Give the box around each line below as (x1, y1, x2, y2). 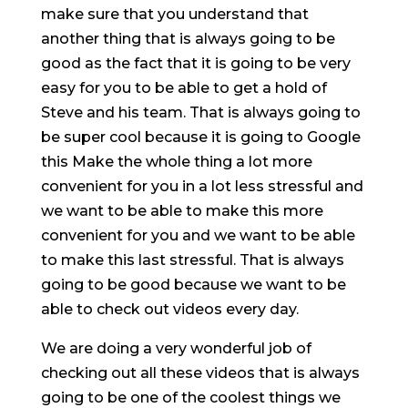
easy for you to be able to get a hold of (40, 78, 327, 97)
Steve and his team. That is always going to (40, 103, 361, 121)
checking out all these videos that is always (40, 363, 360, 382)
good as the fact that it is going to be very (40, 54, 351, 72)
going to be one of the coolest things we (40, 388, 341, 406)
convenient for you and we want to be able (40, 226, 355, 244)
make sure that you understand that (40, 5, 309, 23)
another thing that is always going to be (40, 29, 335, 47)
